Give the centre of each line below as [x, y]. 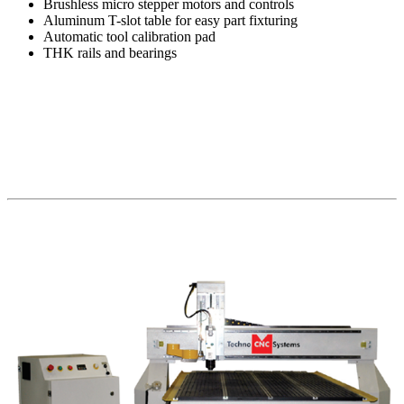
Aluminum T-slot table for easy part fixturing [170, 21]
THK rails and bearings [110, 53]
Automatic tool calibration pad [129, 37]
